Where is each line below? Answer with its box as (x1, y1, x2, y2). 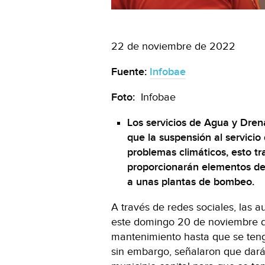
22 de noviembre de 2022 (111, 40, 235, 53)
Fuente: (111, 65, 150, 78)
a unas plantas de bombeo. (127, 175, 254, 188)
